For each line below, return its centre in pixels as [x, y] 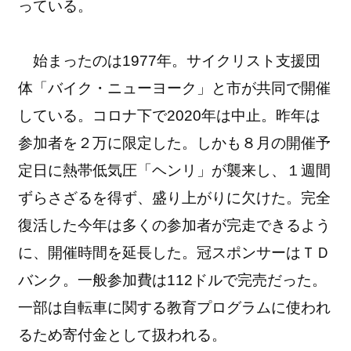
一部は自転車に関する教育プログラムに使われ [175, 307]
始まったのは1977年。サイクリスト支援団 [170, 60]
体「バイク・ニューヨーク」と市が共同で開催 [175, 88]
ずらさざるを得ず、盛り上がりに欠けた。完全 [175, 197]
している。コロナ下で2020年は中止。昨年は [170, 115]
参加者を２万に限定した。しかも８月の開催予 [175, 143]
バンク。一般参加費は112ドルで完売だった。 [173, 280]
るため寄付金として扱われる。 [123, 335]
